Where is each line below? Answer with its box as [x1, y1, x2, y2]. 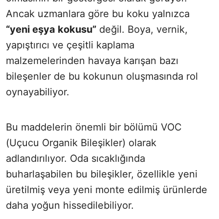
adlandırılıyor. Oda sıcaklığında [6, 153, 145, 165]
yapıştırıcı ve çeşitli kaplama [6, 39, 134, 51]
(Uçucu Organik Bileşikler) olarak [6, 137, 156, 149]
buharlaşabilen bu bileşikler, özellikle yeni [6, 168, 197, 180]
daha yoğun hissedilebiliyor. [6, 199, 134, 212]
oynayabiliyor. [6, 86, 69, 98]
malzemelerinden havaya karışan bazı [6, 55, 178, 67]
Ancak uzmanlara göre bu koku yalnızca [6, 8, 190, 20]
